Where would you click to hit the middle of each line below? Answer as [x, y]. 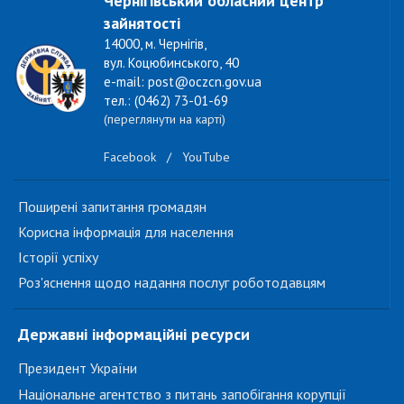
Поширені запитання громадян [112, 207]
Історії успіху [58, 257]
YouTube [206, 157]
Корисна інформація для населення [126, 232]
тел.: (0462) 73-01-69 [166, 101]
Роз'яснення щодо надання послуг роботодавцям [172, 282]
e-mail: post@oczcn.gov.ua [183, 82]
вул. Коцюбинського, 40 [171, 63]
